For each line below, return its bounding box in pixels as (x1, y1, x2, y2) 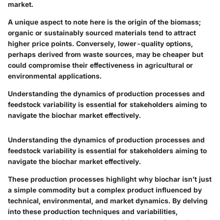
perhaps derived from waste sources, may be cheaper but (8, 50, 203, 59)
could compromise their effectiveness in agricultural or (8, 61, 193, 70)
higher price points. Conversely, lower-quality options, (8, 39, 193, 48)
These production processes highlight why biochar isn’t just (8, 175, 212, 184)
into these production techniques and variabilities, (8, 207, 178, 216)
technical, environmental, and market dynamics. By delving (8, 196, 208, 205)
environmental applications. (8, 72, 102, 81)
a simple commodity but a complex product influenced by (8, 186, 202, 194)
